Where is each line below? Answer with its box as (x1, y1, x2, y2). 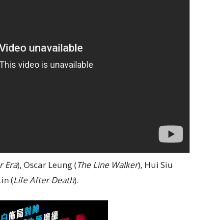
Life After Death (13, 174, 74, 186)
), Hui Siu (138, 159, 173, 170)
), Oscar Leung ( (17, 159, 77, 170)
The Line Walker (77, 159, 138, 170)
